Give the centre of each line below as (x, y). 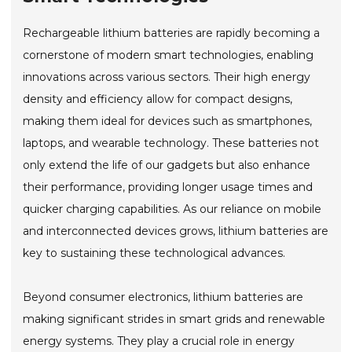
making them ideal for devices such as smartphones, (168, 121)
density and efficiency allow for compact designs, (158, 99)
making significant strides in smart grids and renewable (174, 319)
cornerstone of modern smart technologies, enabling (169, 55)
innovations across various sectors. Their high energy (167, 77)
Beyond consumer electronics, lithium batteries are (163, 297)
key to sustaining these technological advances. (154, 253)
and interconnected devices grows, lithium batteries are (176, 231)
